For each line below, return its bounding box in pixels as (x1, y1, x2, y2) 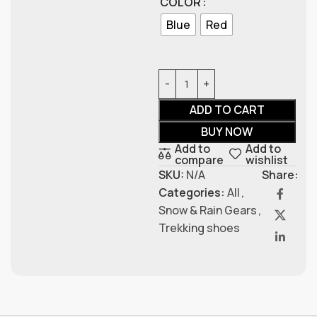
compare (175, 151, 224, 168)
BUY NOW (201, 123, 253, 139)
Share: (262, 166, 299, 183)
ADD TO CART (189, 101, 265, 117)
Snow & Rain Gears (158, 202, 257, 218)
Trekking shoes (158, 219, 240, 236)
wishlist (246, 151, 289, 168)
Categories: (158, 184, 225, 200)
